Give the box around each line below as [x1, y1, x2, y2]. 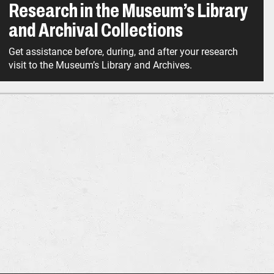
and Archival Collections [8, 20, 183, 42]
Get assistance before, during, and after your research [8, 46, 238, 58]
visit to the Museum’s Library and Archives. [8, 59, 192, 72]
